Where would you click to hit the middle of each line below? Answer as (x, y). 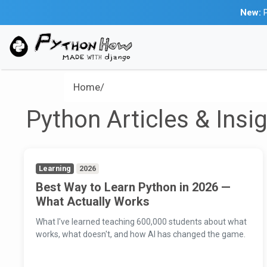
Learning (55, 169)
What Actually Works (93, 202)
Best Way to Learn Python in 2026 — (133, 187)
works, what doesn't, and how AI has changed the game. (141, 235)
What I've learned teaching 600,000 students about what (141, 222)
